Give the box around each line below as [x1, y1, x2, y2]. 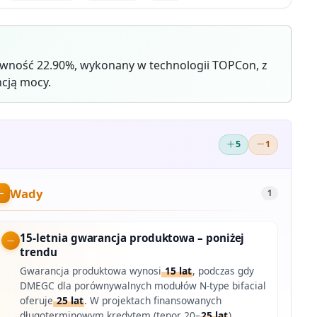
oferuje [20, 294, 54, 308]
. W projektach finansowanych [84, 294, 222, 308]
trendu [20, 245, 57, 260]
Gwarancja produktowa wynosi [20, 264, 162, 278]
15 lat [162, 264, 192, 278]
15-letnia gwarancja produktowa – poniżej [20, 231, 245, 246]
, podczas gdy [192, 264, 255, 278]
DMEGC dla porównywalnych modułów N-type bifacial [20, 279, 267, 293]
